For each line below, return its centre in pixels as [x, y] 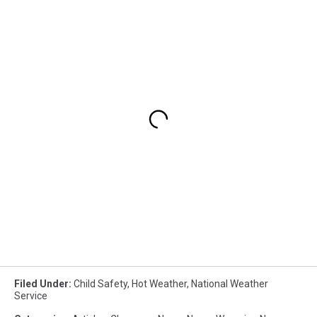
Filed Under [41, 283]
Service [31, 295]
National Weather [230, 283]
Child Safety [100, 283]
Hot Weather [159, 283]
